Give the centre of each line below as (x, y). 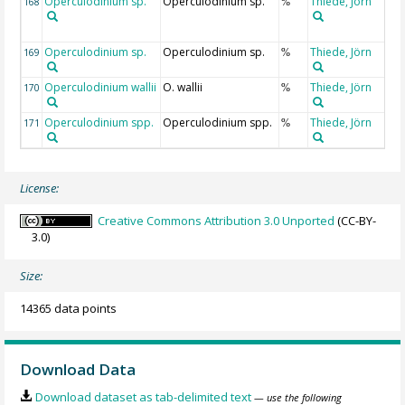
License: (40, 188)
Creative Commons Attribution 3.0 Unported (217, 221)
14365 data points (69, 308)
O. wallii (183, 87)
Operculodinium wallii (101, 87)
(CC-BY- (356, 221)
